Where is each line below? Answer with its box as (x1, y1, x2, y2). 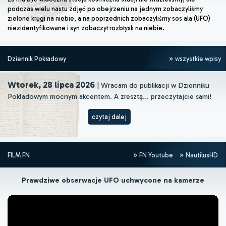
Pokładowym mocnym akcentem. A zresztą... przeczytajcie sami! (8, 91, 211, 101)
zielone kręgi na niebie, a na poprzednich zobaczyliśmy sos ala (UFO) (8, 14, 210, 22)
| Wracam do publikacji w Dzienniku (95, 80, 209, 90)
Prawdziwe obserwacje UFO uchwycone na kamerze (22, 175, 204, 185)
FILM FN (8, 151, 30, 159)
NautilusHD (184, 151, 218, 159)
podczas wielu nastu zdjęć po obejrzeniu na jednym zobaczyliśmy (8, 5, 203, 13)
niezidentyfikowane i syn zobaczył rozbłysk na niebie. (8, 24, 164, 32)
